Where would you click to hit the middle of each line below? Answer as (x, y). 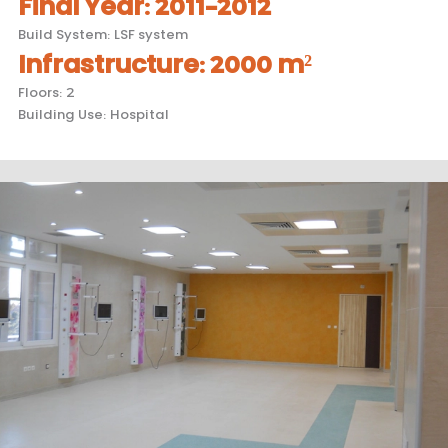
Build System (62, 32)
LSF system (151, 32)
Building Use (60, 112)
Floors (38, 90)
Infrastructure (108, 61)
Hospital (139, 112)
